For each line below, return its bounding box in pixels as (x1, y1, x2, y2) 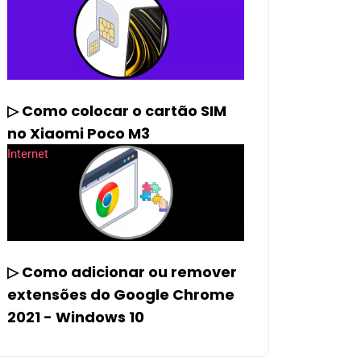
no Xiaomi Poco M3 (7, 122, 150, 143)
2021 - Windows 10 (7, 306, 144, 327)
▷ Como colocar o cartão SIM (7, 100, 226, 121)
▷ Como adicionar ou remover (7, 261, 237, 282)
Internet (7, 146, 48, 161)
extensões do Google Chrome (7, 284, 234, 305)
